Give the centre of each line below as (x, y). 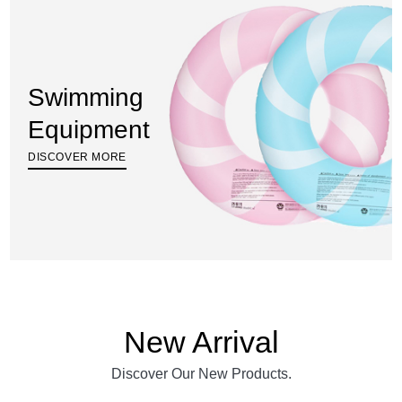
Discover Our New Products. (201, 374)
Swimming (86, 98)
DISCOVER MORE (77, 157)
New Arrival (201, 342)
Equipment (89, 130)
